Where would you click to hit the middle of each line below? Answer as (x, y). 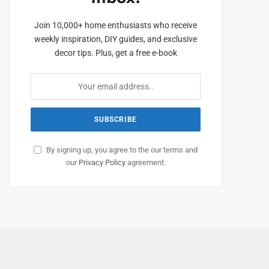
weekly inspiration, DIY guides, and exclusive (116, 39)
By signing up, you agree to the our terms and (121, 150)
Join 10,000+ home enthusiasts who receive (116, 25)
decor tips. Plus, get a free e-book (116, 53)
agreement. (145, 162)
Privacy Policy (102, 162)
